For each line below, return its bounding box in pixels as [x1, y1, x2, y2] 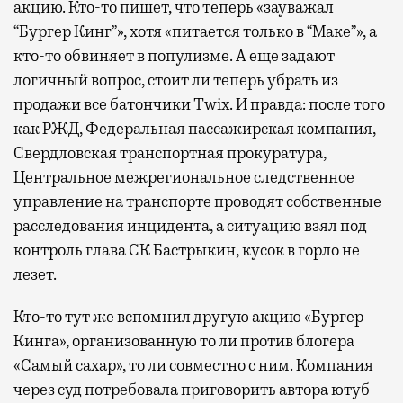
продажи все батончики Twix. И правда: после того [13, 94, 385, 114]
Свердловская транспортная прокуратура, [13, 142, 327, 163]
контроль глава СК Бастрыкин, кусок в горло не [13, 239, 360, 260]
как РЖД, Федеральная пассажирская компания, [13, 118, 376, 139]
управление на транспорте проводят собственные [13, 191, 381, 211]
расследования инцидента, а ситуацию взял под [13, 215, 367, 236]
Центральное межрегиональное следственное [13, 166, 354, 187]
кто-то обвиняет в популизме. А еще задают [13, 45, 335, 66]
